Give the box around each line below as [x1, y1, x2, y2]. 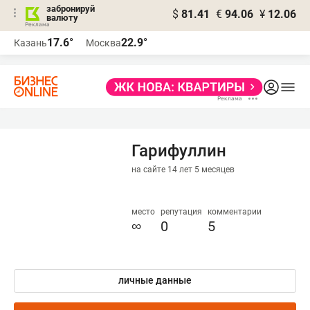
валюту [46, 12, 78, 23]
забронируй [46, 3, 95, 14]
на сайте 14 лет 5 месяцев [131, 165, 235, 174]
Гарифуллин [131, 141, 226, 161]
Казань [14, 37, 47, 48]
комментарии [208, 207, 262, 217]
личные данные [118, 275, 192, 286]
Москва [86, 37, 121, 48]
